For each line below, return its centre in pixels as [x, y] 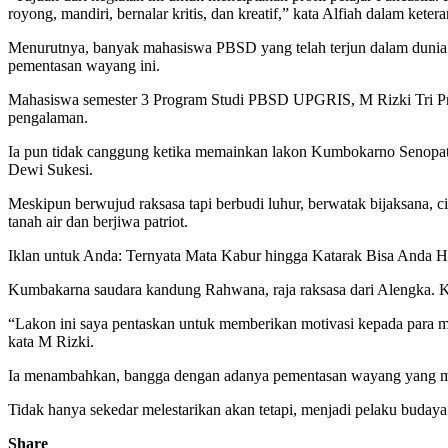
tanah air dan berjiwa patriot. [98, 221]
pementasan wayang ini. [84, 65]
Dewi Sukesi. [50, 169]
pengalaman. [48, 117]
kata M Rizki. [51, 341]
